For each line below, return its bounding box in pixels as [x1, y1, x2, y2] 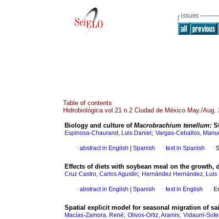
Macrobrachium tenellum [134, 122, 210, 130]
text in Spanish [166, 145, 205, 152]
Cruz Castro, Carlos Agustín [65, 171, 138, 178]
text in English [166, 186, 203, 193]
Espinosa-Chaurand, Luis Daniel [65, 130, 152, 137]
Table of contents [63, 99, 112, 107]
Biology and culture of [65, 122, 134, 130]
